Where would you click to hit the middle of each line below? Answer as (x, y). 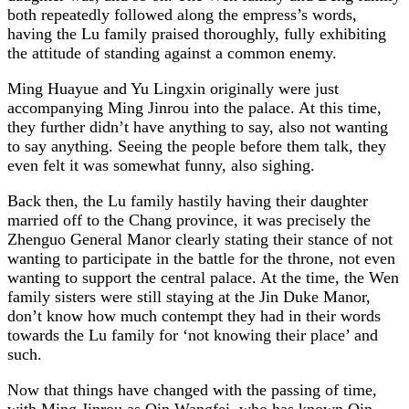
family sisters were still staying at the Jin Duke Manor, (189, 296)
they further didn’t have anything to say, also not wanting (198, 126)
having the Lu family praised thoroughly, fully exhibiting (197, 33)
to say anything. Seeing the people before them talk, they (197, 146)
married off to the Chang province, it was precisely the (189, 220)
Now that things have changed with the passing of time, (192, 389)
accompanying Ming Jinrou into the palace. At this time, (194, 107)
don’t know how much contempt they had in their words (194, 315)
